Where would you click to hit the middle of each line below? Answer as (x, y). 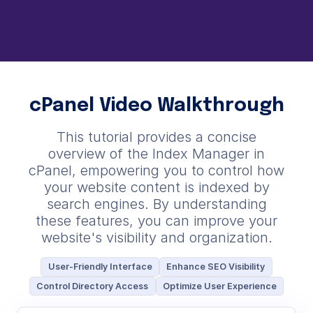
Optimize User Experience (219, 286)
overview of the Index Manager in (156, 154)
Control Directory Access (93, 286)
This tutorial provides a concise (156, 137)
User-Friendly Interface (100, 267)
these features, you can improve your (156, 221)
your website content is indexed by (156, 188)
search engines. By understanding (156, 204)
